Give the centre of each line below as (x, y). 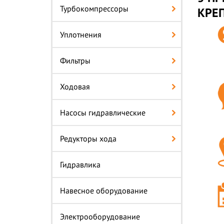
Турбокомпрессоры (94, 8)
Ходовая (75, 86)
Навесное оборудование (104, 190)
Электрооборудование (100, 216)
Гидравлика (80, 164)
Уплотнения (81, 34)
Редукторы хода (88, 138)
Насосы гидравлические (103, 112)
